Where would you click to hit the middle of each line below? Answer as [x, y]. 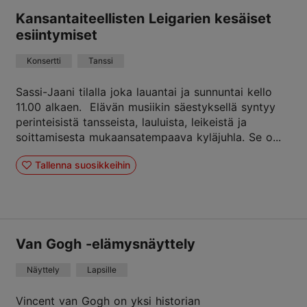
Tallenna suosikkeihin [82, 164]
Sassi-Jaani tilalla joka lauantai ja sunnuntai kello [144, 92]
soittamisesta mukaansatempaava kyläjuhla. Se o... [148, 137]
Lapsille [102, 270]
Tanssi [101, 61]
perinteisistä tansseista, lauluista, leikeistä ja [131, 122]
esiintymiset [57, 35]
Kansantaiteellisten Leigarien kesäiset [144, 19]
